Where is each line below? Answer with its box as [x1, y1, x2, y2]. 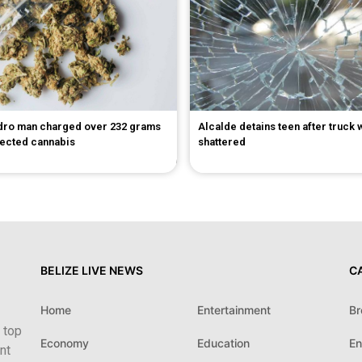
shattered [197, 136, 246, 149]
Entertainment [196, 303, 271, 318]
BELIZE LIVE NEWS [40, 263, 144, 278]
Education [196, 336, 250, 351]
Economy [40, 336, 90, 351]
